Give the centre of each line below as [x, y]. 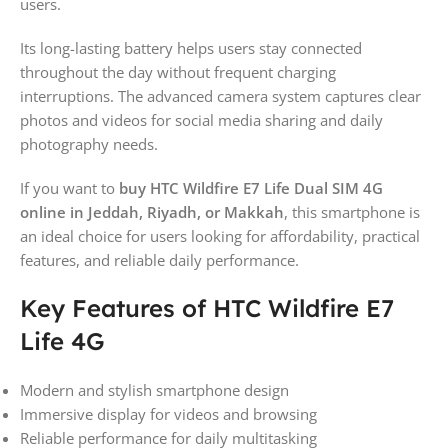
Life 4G [62, 340]
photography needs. [89, 143]
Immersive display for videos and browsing [168, 413]
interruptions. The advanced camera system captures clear [220, 95]
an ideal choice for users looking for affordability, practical [220, 235]
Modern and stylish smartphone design [154, 389]
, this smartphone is [352, 211]
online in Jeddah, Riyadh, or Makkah [152, 211]
